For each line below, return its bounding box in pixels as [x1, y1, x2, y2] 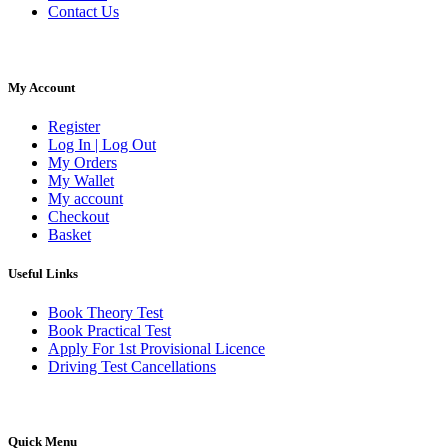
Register [48, 117, 100, 135]
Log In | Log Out [48, 135, 156, 153]
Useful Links [8, 265, 78, 281]
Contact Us [48, 3, 119, 21]
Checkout [48, 207, 109, 225]
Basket [48, 225, 91, 243]
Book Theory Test [48, 304, 163, 322]
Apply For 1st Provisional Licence [48, 340, 265, 358]
